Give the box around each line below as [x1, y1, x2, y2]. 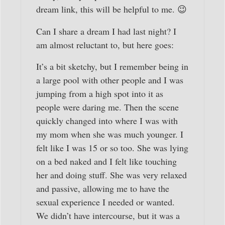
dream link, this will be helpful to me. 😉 [36, 3, 187, 16]
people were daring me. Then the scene [36, 100, 179, 113]
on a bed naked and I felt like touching [36, 155, 177, 167]
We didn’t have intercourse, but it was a [36, 209, 180, 221]
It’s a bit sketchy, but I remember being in [36, 60, 188, 72]
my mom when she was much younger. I [36, 128, 183, 140]
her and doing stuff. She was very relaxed [36, 168, 187, 181]
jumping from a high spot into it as [36, 87, 163, 99]
